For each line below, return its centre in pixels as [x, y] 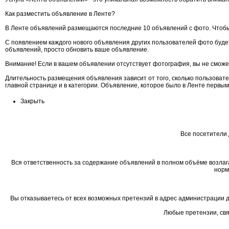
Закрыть [32, 101]
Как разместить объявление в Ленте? [60, 14]
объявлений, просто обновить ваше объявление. [77, 50]
